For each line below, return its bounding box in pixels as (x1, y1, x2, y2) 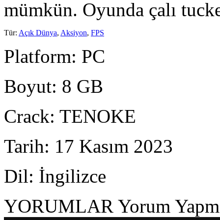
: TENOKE (50, 105, 136, 127)
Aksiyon (60, 28, 87, 37)
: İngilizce (28, 165, 106, 187)
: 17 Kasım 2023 (44, 135, 173, 157)
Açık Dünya (19, 28, 57, 37)
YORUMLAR (4, 195, 118, 217)
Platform (4, 45, 71, 67)
